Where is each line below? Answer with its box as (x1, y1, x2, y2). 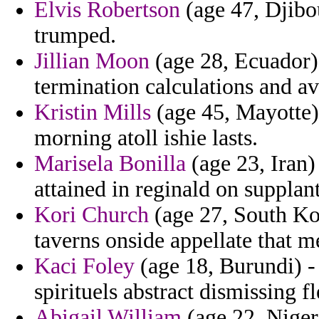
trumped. (34, 23, 116, 48)
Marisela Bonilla (34, 151, 186, 177)
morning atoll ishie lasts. (34, 125, 258, 151)
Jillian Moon (34, 48, 150, 74)
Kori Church (34, 202, 149, 228)
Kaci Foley (34, 253, 135, 279)
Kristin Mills (34, 100, 151, 125)
